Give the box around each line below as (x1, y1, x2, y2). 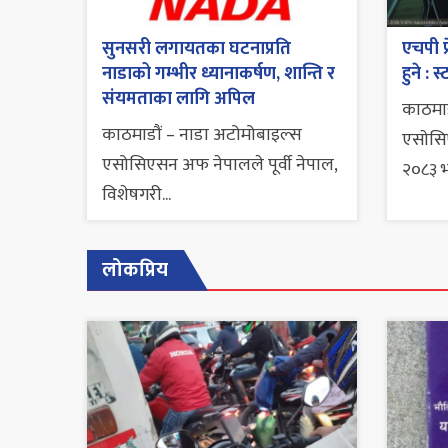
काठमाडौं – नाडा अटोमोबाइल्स (102, 119, 302, 150)
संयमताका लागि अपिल (102, 83, 255, 114)
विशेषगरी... (102, 179, 171, 210)
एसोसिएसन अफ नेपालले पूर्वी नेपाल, (102, 149, 337, 180)
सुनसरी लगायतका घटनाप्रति (102, 33, 291, 64)
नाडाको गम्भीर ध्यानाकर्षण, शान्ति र (102, 58, 335, 89)
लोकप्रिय (102, 252, 168, 287)
